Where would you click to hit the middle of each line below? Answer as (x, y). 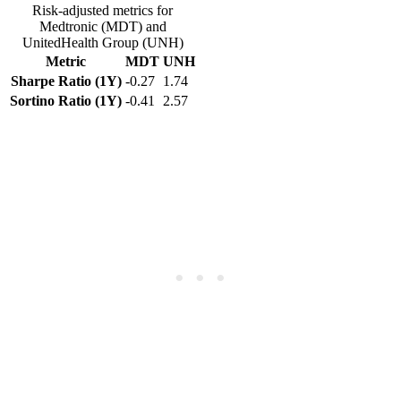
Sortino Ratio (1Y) (66, 100)
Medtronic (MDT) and (102, 26)
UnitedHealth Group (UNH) (102, 42)
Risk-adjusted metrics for (102, 10)
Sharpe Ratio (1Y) (66, 81)
